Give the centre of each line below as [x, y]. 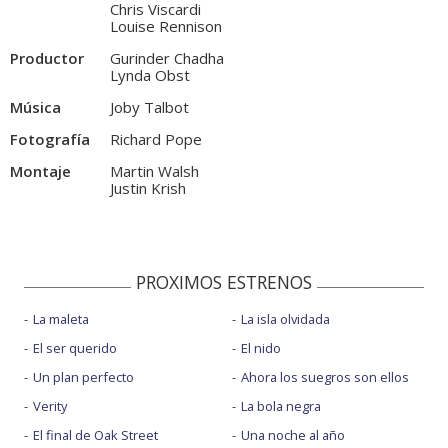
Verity [50, 406]
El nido [260, 348]
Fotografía [50, 139]
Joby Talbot [149, 107]
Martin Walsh [154, 171]
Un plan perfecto [83, 377]
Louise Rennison [166, 26]
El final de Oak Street [95, 435]
